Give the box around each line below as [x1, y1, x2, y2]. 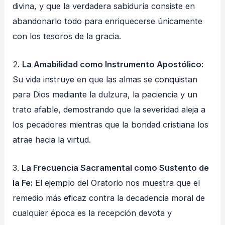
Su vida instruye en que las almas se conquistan [13, 74, 198, 85]
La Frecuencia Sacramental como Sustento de [22, 163, 209, 173]
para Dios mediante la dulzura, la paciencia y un [13, 89, 198, 100]
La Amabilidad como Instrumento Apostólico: [22, 59, 204, 70]
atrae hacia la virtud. [13, 135, 91, 145]
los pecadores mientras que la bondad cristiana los [13, 120, 209, 130]
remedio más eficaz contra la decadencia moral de [13, 193, 205, 203]
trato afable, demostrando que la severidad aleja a [13, 104, 206, 115]
